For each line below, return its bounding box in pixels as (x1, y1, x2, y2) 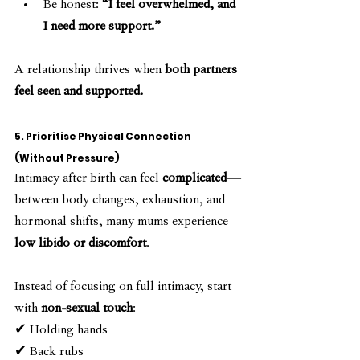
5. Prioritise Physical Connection (14, 129, 193, 144)
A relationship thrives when (14, 63, 165, 79)
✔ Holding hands (14, 324, 108, 339)
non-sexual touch (41, 302, 133, 317)
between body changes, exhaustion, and (14, 194, 228, 209)
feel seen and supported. (14, 85, 143, 100)
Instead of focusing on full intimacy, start (14, 280, 235, 296)
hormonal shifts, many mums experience (14, 215, 231, 231)
